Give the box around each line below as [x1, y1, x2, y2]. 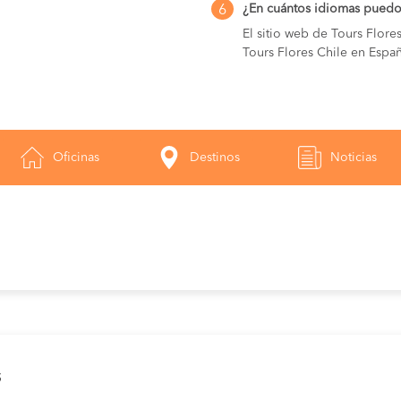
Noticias [330, 151, 377, 165]
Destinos [190, 151, 240, 165]
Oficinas [53, 151, 99, 165]
